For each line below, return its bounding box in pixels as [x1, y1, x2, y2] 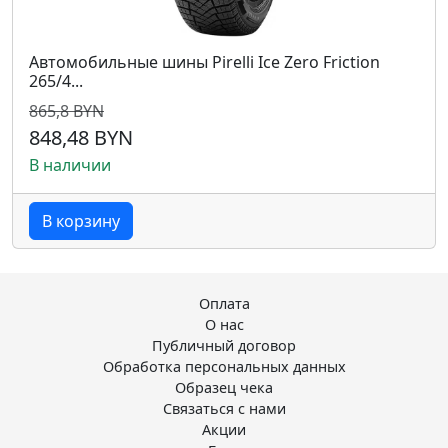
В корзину [42, 210, 120, 232]
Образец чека [175, 378, 273, 397]
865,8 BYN [29, 100, 104, 122]
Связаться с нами [162, 399, 286, 418]
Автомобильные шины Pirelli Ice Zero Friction [29, 51, 380, 73]
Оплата [198, 294, 250, 313]
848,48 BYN [29, 124, 133, 151]
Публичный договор [152, 336, 296, 355]
